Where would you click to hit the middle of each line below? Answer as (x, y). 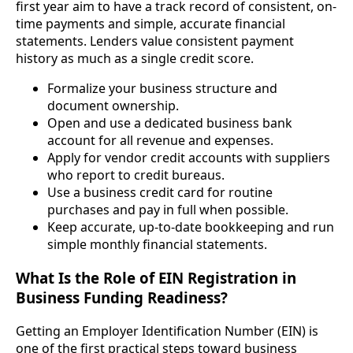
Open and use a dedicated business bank (170, 123)
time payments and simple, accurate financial (150, 24)
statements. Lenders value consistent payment (155, 41)
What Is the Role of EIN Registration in (156, 277)
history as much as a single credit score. (135, 59)
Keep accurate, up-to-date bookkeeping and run (191, 227)
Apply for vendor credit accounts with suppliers (189, 158)
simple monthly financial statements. (157, 245)
